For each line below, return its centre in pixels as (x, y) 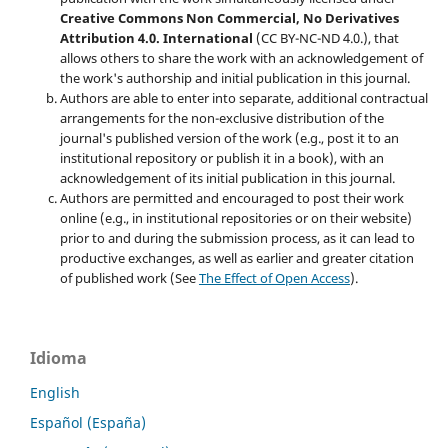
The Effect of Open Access (274, 278)
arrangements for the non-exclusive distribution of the (221, 118)
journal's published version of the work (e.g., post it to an (229, 138)
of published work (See (129, 278)
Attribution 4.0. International (156, 38)
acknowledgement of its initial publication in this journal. (227, 178)
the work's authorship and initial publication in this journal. (234, 78)
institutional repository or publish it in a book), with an (221, 158)
